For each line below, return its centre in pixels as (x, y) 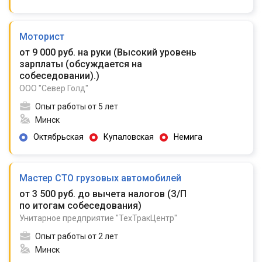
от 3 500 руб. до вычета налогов (93, 194)
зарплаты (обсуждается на (81, 64)
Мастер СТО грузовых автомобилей (100, 178)
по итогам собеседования (79, 206)
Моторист (42, 37)
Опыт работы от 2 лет (77, 236)
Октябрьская (58, 137)
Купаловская (129, 137)
